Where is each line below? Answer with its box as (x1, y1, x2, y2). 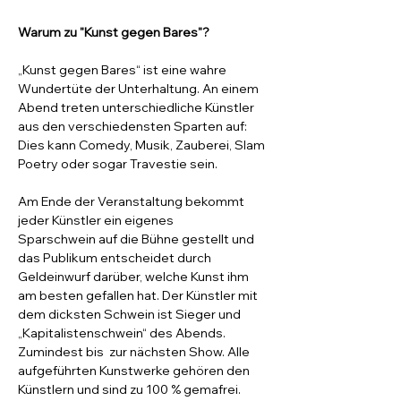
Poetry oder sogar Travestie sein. (18, 156, 218, 172)
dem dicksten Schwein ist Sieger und (18, 306, 243, 322)
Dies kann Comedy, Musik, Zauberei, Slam (18, 137, 268, 153)
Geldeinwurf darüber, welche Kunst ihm (18, 269, 252, 285)
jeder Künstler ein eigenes (18, 212, 176, 228)
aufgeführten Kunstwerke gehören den (18, 363, 252, 379)
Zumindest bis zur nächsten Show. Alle (18, 344, 252, 360)
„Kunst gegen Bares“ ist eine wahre (18, 62, 229, 78)
